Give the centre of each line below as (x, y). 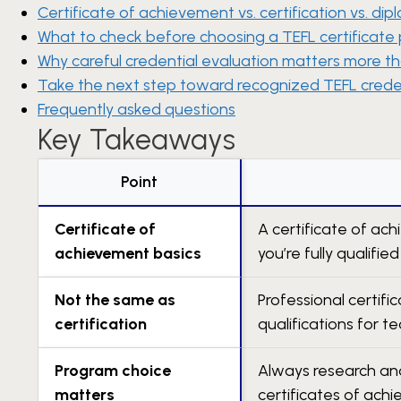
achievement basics (128, 254)
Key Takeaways (137, 140)
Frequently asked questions (137, 110)
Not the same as (115, 300)
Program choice (113, 371)
